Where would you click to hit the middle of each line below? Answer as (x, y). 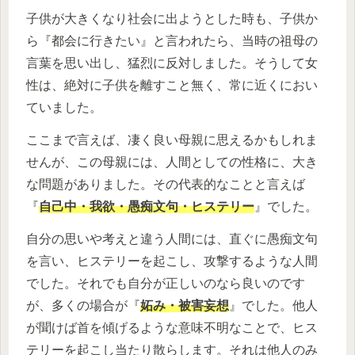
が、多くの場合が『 (83, 305)
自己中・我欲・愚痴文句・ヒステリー (147, 206)
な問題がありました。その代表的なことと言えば (166, 184)
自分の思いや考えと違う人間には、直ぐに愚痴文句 (172, 239)
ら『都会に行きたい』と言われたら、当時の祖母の (172, 41)
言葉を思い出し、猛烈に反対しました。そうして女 (172, 63)
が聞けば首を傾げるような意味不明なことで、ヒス (172, 327)
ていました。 (64, 108)
